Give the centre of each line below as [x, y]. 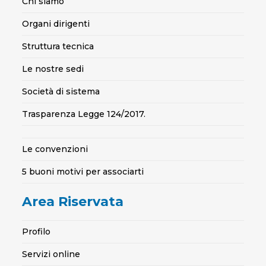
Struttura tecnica [58, 46]
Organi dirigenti [56, 24]
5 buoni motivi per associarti [83, 172]
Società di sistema [61, 91]
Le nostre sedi [53, 69]
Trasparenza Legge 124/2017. [84, 114]
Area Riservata [73, 202]
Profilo [37, 232]
